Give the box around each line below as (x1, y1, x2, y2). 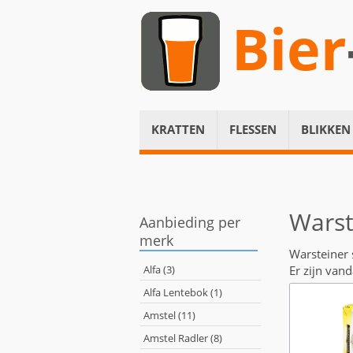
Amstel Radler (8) (143, 331, 222, 345)
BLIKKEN (301, 121, 351, 137)
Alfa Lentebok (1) (143, 285, 222, 299)
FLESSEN (229, 121, 277, 137)
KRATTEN (151, 121, 205, 137)
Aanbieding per (139, 213, 240, 232)
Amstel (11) (143, 308, 195, 322)
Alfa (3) (143, 262, 175, 277)
